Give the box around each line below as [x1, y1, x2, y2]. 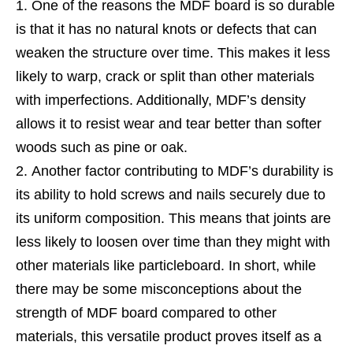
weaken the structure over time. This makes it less [16, 44, 330, 61]
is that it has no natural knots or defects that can [16, 20, 317, 37]
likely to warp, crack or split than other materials [16, 68, 314, 84]
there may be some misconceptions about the [16, 281, 302, 297]
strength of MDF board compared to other [16, 304, 277, 321]
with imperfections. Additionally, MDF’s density [16, 91, 306, 108]
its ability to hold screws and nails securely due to [16, 186, 325, 203]
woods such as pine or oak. [16, 139, 188, 155]
